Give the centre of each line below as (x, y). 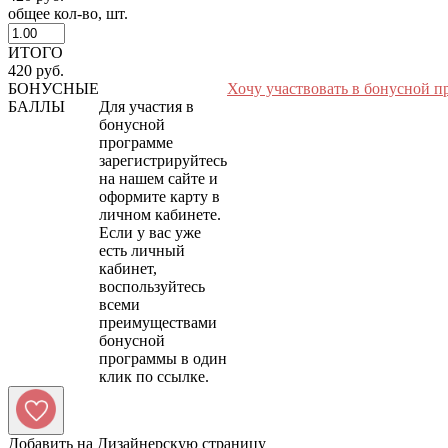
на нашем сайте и (158, 178)
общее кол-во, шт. (68, 13)
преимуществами (158, 322)
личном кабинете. (160, 214)
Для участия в (146, 106)
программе (136, 142)
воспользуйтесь (152, 286)
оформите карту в (159, 196)
